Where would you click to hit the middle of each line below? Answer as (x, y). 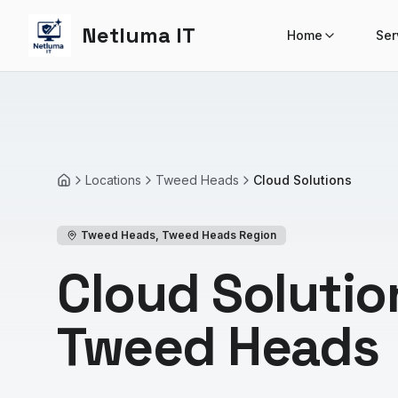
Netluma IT (139, 35)
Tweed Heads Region (219, 235)
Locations (113, 180)
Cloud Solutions (302, 180)
